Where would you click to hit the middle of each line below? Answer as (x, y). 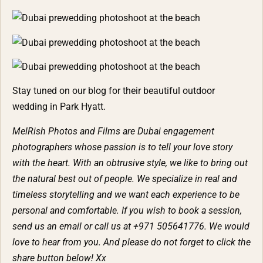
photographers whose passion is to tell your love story (122, 147)
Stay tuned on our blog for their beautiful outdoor (114, 91)
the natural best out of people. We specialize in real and (125, 178)
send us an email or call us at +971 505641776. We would (131, 226)
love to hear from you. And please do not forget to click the (131, 242)
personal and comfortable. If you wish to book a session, (127, 210)
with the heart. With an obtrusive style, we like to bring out (130, 163)
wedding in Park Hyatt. (59, 107)
